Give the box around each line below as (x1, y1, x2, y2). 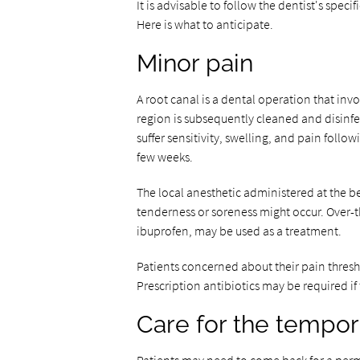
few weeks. (136, 149, 193, 165)
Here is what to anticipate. (136, 16, 273, 32)
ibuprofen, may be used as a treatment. (136, 223, 342, 239)
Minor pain (136, 49, 253, 77)
